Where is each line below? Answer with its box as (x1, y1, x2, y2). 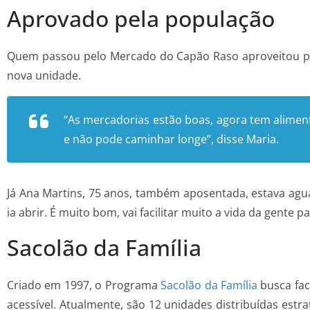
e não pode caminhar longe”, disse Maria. (64, 131, 279, 147)
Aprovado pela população (7, 3, 275, 34)
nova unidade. (7, 68, 84, 84)
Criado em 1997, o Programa (7, 277, 161, 293)
